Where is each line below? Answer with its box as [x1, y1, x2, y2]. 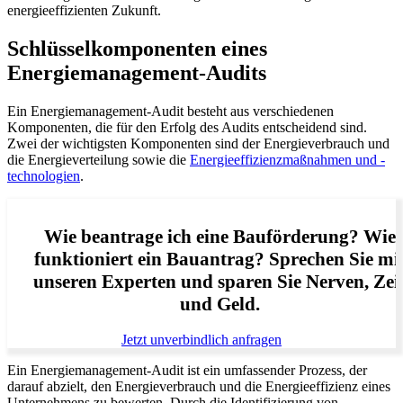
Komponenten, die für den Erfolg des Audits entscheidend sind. [7, 120, 367, 135]
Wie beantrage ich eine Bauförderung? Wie [43, 225, 396, 247]
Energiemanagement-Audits [7, 61, 266, 85]
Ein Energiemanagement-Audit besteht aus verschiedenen [7, 103, 334, 119]
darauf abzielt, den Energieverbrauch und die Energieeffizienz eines [7, 378, 390, 394]
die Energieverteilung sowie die [7, 152, 190, 167]
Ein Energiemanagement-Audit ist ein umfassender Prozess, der [7, 362, 367, 378]
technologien [7, 168, 80, 184]
